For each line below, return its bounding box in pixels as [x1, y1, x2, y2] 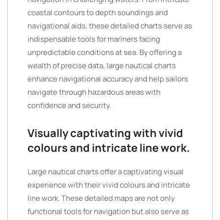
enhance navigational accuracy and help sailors [27, 74, 188, 84]
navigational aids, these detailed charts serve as [27, 21, 192, 31]
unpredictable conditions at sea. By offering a [27, 47, 182, 57]
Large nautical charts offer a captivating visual [27, 166, 184, 177]
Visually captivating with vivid [27, 126, 183, 140]
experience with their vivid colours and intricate [27, 180, 190, 190]
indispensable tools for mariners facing [27, 34, 160, 44]
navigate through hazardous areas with [27, 87, 161, 97]
